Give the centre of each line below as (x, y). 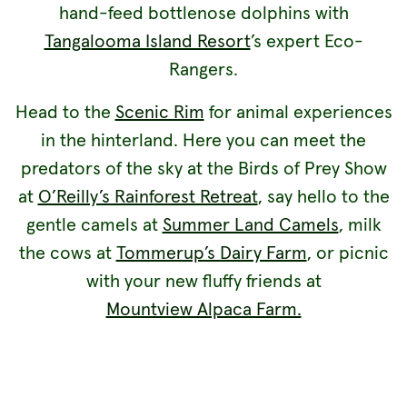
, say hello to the (323, 197)
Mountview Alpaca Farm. (203, 309)
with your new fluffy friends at (203, 281)
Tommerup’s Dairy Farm (211, 253)
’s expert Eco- (307, 41)
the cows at (67, 253)
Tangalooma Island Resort (147, 41)
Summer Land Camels (250, 225)
